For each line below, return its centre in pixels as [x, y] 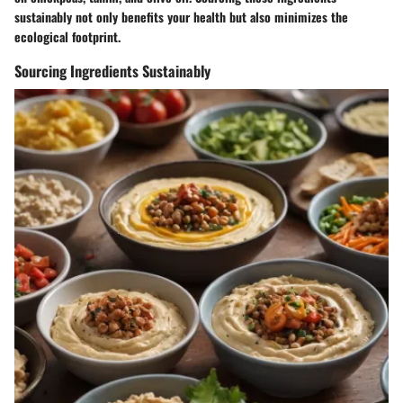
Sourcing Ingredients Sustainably [112, 70]
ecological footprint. [67, 36]
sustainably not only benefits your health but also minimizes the [181, 16]
